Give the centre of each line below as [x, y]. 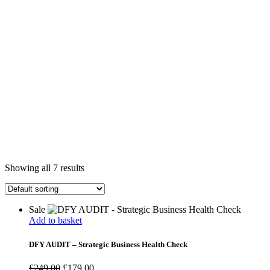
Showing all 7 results [45, 168]
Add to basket [55, 221]
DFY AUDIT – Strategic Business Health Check [108, 244]
